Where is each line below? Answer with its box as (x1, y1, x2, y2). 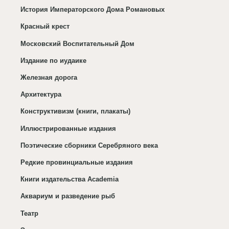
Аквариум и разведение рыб (20, 192, 116, 200)
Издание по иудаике (20, 56, 87, 64)
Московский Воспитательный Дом (20, 39, 135, 48)
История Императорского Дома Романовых (20, 6, 165, 14)
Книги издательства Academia (20, 175, 119, 184)
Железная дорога (20, 74, 78, 82)
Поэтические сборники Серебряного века (20, 141, 158, 149)
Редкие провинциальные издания (20, 158, 133, 167)
